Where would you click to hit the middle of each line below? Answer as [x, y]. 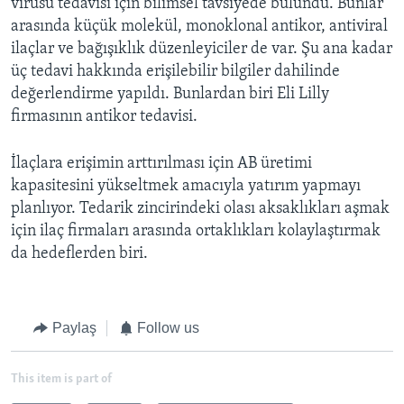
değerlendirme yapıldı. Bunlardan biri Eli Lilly [170, 95]
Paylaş [74, 328]
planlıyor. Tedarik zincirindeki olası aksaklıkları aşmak [200, 209]
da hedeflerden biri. [79, 254]
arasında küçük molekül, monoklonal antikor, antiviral [199, 27]
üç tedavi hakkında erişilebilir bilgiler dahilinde [175, 72]
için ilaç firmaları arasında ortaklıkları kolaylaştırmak [196, 232]
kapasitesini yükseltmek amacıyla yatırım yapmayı [186, 187]
